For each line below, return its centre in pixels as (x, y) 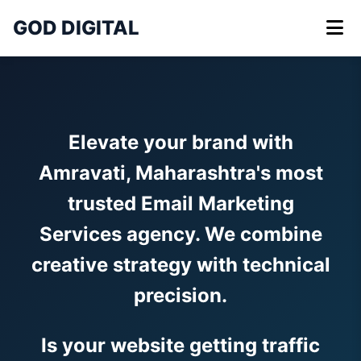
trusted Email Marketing (180, 203)
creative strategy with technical (180, 265)
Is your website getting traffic (180, 345)
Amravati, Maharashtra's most (180, 173)
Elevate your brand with (180, 142)
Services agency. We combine (180, 234)
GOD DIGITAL (76, 28)
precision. (180, 295)
